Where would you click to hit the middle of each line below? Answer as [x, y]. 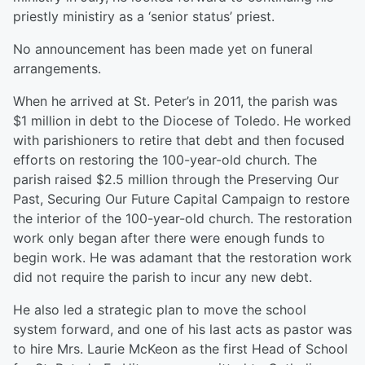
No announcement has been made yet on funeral [163, 49]
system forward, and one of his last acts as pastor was [182, 330]
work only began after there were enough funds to [169, 238]
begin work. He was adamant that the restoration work [182, 258]
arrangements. [57, 69]
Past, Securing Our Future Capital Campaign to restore [181, 199]
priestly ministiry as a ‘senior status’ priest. [144, 17]
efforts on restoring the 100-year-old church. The [165, 160]
